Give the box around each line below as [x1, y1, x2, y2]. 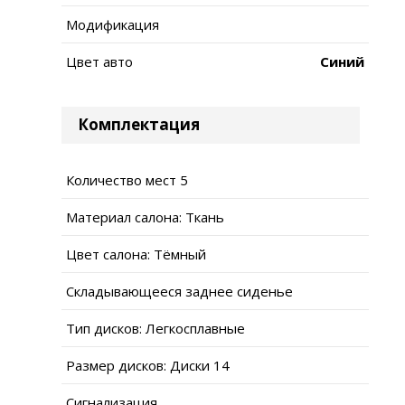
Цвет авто [66, 52, 133, 71]
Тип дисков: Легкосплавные [66, 318, 245, 337]
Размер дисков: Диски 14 [66, 355, 230, 374]
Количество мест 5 [66, 170, 188, 189]
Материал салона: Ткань [66, 207, 224, 226]
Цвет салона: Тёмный [66, 244, 206, 263]
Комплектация [78, 113, 200, 135]
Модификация [66, 14, 159, 33]
